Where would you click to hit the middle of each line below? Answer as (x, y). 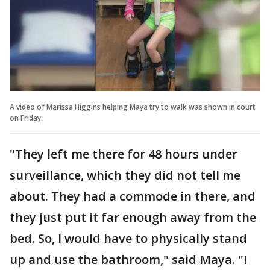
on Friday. (26, 118)
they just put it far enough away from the (133, 218)
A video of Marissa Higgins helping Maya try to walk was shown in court (133, 107)
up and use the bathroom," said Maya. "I (128, 260)
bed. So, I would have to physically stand (128, 239)
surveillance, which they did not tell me (125, 175)
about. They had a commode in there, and (133, 196)
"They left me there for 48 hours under (124, 154)
